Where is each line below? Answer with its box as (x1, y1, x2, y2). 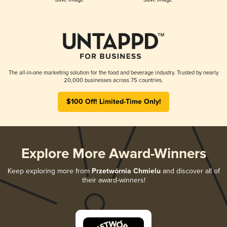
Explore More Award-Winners (21, 145, 206, 163)
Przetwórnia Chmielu (91, 166, 161, 176)
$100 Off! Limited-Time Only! (66, 97, 161, 106)
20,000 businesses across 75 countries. (64, 77, 163, 84)
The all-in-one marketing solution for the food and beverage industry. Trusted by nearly (9, 69, 218, 76)
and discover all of (160, 166, 220, 175)
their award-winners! (82, 175, 145, 184)
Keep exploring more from (7, 166, 92, 175)
